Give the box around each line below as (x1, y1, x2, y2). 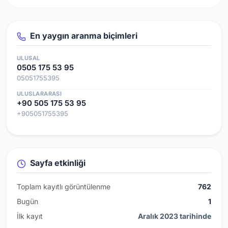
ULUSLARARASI (17, 90, 62, 97)
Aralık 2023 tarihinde (138, 211, 211, 220)
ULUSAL (17, 54, 40, 62)
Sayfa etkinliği (28, 157, 85, 168)
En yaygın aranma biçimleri (28, 31, 137, 41)
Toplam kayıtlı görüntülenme (17, 182, 110, 191)
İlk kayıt (17, 211, 43, 220)
